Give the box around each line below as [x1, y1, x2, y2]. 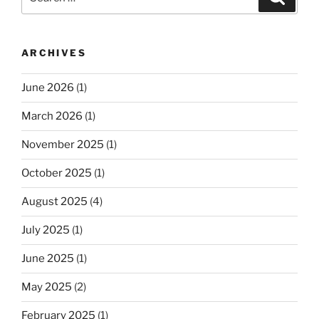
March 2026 [21, 110, 83, 123]
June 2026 [21, 81, 74, 95]
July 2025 [21, 224, 70, 237]
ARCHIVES [21, 47, 86, 59]
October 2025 [21, 167, 92, 180]
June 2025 [21, 252, 74, 266]
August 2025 [21, 195, 88, 209]
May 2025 [21, 281, 72, 294]
